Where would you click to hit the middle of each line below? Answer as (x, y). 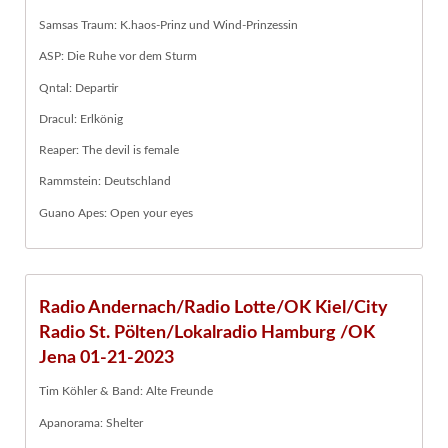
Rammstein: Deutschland (105, 181)
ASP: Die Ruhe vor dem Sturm (118, 56)
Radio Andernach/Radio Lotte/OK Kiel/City (213, 308)
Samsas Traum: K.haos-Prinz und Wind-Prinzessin (168, 25)
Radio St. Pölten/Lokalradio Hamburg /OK (207, 333)
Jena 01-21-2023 (106, 358)
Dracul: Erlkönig (81, 118)
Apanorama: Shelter (91, 422)
